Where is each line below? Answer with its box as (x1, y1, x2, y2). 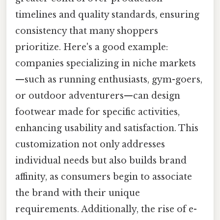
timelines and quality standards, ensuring (15, 9, 199, 21)
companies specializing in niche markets (15, 58, 196, 69)
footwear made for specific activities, (15, 107, 180, 118)
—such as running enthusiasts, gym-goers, (15, 74, 202, 85)
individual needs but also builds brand (15, 155, 187, 166)
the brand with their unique (15, 188, 140, 199)
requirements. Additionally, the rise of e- (15, 204, 197, 215)
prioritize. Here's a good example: (15, 42, 168, 53)
